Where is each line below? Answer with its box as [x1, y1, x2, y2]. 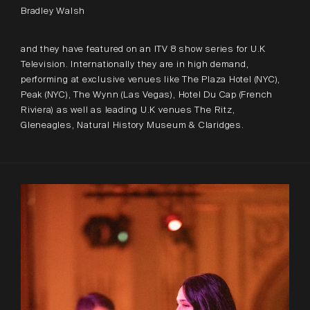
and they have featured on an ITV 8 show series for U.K [21, 42, 266, 55]
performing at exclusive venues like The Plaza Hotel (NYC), [21, 73, 281, 85]
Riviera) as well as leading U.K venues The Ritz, [21, 103, 235, 116]
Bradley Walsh [21, 4, 86, 17]
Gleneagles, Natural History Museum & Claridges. [21, 118, 244, 131]
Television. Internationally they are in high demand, [21, 57, 249, 70]
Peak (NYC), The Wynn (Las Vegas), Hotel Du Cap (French [21, 88, 273, 100]
